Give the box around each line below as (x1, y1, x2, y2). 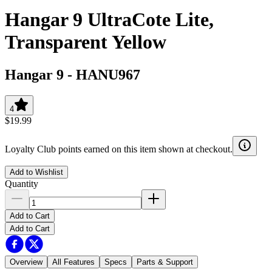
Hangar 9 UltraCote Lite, (5, 8, 214, 31)
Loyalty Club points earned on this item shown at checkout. (5, 143, 233, 154)
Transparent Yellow (5, 31, 166, 53)
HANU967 (76, 66, 140, 83)
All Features (52, 257, 95, 267)
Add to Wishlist (10, 167, 63, 177)
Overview (10, 257, 42, 267)
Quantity (5, 178, 38, 189)
